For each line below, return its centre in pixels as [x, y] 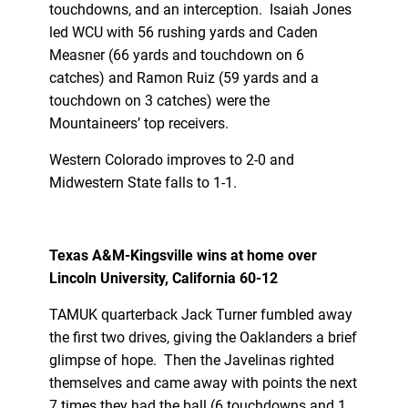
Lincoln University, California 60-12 [163, 278]
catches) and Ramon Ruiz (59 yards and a [184, 77]
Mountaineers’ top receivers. [140, 123]
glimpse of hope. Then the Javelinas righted [191, 360]
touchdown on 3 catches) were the [159, 100]
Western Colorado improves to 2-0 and [171, 159]
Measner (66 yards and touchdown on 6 [176, 55]
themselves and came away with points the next [203, 382]
